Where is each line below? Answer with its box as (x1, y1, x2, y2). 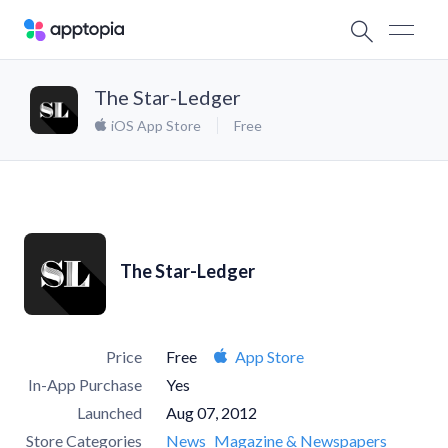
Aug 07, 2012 (166, 403, 257, 422)
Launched (77, 403, 142, 422)
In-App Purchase (28, 375, 142, 394)
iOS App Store (108, 117, 201, 134)
